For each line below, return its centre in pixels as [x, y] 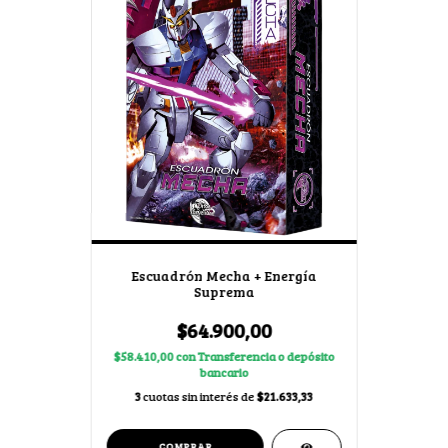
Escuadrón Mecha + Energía [224, 275]
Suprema [224, 291]
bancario [224, 371]
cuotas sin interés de [199, 395]
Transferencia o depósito [266, 355]
